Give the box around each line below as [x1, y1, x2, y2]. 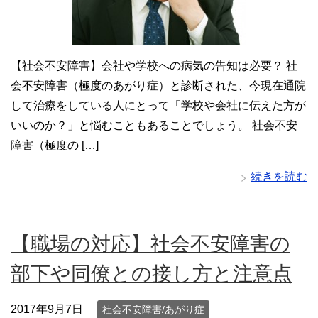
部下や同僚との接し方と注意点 [11, 263, 292, 285]
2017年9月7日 [11, 303, 83, 316]
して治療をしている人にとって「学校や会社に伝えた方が [11, 99, 306, 112]
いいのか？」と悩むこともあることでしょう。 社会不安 [11, 119, 297, 132]
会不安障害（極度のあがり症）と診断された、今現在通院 [11, 79, 306, 92]
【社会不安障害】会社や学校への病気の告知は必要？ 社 [11, 60, 297, 72]
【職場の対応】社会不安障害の [11, 233, 290, 256]
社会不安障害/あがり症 [102, 304, 204, 316]
